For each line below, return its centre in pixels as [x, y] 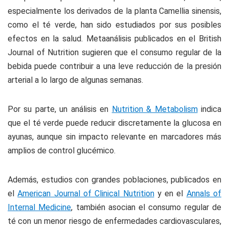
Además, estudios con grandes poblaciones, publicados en [114, 180]
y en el [170, 193]
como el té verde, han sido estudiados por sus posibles [114, 25]
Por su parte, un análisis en [60, 109]
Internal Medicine [40, 207]
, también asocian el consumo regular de [146, 207]
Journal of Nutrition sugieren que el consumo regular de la [114, 52]
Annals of [204, 193]
